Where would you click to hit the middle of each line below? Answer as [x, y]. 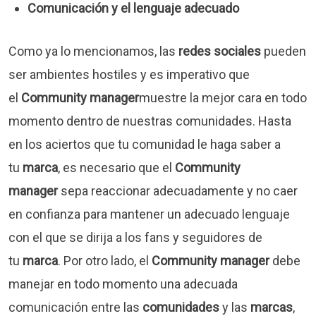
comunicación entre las [75, 307]
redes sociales [221, 51]
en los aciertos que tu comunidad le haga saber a [145, 144]
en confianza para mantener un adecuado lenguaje [149, 214]
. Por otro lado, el [105, 260]
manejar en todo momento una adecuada [123, 284]
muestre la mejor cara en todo [223, 97]
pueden [285, 51]
